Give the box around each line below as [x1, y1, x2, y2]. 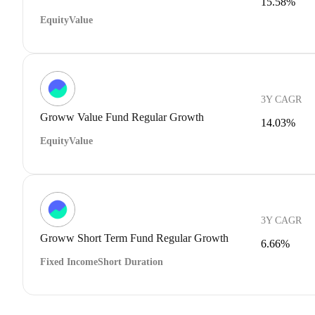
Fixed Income [40, 256, 98, 267]
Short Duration [98, 256, 163, 267]
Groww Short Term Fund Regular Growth [40, 231, 229, 244]
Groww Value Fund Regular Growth [40, 110, 204, 123]
